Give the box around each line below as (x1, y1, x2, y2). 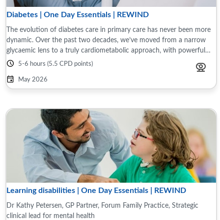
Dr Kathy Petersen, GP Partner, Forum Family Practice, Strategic (6, 202, 198, 209)
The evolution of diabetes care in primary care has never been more (6, 26, 211, 33)
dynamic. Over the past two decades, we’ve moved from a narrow (6, 36, 206, 44)
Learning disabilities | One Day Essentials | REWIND (6, 187, 186, 194)
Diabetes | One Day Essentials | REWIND (6, 11, 149, 19)
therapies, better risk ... (6, 57, 74, 64)
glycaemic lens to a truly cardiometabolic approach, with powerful (6, 47, 205, 54)
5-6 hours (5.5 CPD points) (18, 61, 93, 67)
